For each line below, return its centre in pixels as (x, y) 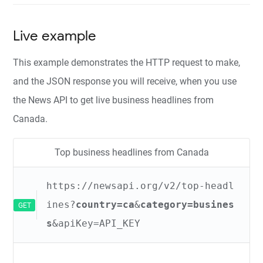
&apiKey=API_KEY (97, 223)
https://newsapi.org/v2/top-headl (141, 186)
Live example (55, 36)
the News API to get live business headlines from (114, 100)
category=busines (188, 204)
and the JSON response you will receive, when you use (125, 81)
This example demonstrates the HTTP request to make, (127, 62)
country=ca (105, 204)
